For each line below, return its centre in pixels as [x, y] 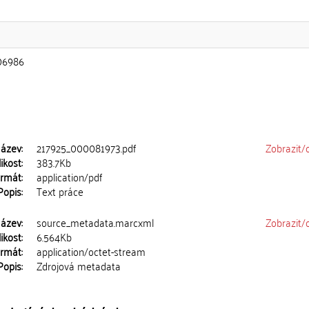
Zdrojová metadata [79, 266]
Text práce [60, 191]
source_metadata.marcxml [96, 222]
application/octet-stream [91, 251]
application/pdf [70, 177]
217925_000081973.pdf [87, 148]
